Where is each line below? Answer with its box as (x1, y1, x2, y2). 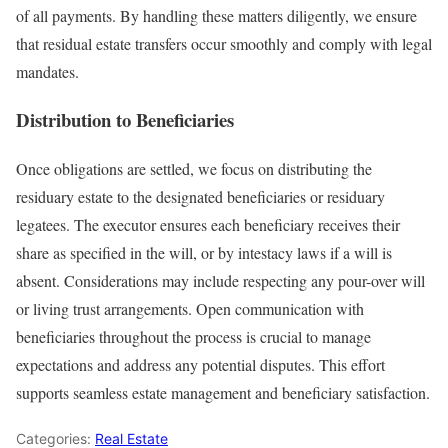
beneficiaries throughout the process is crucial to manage (16, 326, 371, 348)
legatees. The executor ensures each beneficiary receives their (16, 214, 400, 236)
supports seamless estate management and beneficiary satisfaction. (16, 382, 430, 404)
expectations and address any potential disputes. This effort (16, 354, 385, 376)
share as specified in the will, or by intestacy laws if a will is (16, 242, 392, 264)
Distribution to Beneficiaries (16, 106, 234, 134)
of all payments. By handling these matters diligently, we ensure (16, 4, 417, 26)
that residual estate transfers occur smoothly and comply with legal (16, 32, 432, 54)
